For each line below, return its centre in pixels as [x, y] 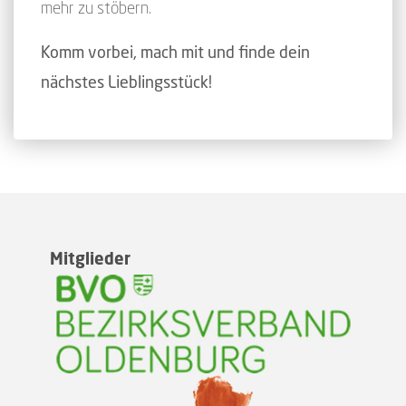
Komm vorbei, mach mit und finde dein [175, 52]
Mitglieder [90, 259]
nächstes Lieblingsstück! [126, 82]
